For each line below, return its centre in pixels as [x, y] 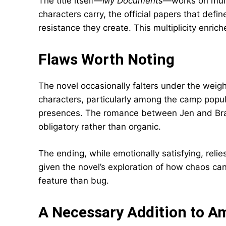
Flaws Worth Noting [106, 59]
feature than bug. [74, 181]
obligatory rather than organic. [100, 127]
